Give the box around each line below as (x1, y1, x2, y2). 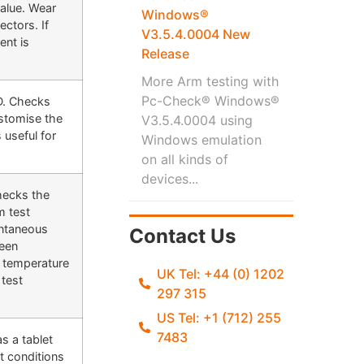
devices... (141, 170, 198, 187)
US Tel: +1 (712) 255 (157, 309, 282, 326)
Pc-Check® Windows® (141, 92, 279, 109)
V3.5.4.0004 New (141, 25, 250, 42)
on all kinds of (141, 150, 228, 167)
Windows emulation (141, 131, 262, 148)
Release (141, 45, 189, 62)
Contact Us (128, 223, 236, 248)
